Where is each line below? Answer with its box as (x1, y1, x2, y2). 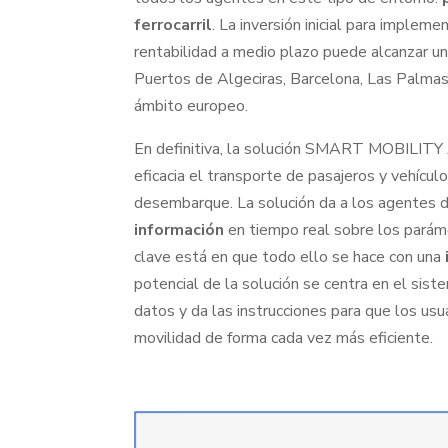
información (134, 219, 225, 242)
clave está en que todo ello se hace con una (134, 246, 446, 269)
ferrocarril (134, 14, 213, 37)
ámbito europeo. (134, 95, 249, 118)
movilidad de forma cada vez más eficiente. (134, 327, 434, 350)
